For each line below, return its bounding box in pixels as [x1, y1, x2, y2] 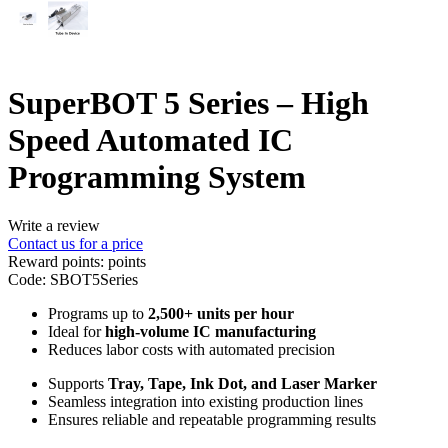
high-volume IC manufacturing [105, 323, 316, 341]
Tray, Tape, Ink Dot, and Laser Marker [108, 375, 377, 393]
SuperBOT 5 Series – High [8, 84, 369, 121]
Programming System [8, 158, 306, 195]
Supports [48, 375, 108, 393]
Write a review [8, 217, 100, 235]
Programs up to [48, 305, 148, 323]
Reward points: [8, 253, 104, 271]
